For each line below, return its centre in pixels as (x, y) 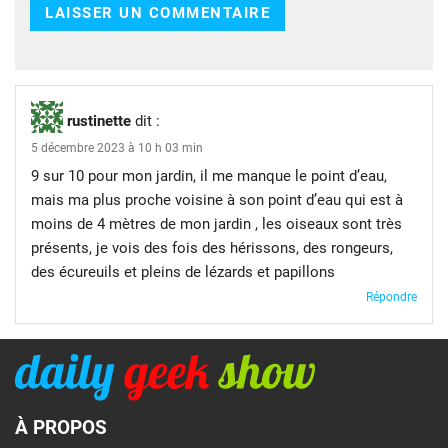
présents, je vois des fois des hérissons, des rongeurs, (212, 248)
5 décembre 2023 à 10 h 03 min (117, 148)
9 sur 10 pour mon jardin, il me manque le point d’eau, (209, 176)
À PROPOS (61, 427)
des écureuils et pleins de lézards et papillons (183, 272)
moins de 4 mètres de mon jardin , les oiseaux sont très (216, 224)
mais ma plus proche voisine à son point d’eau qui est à (217, 200)
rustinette (99, 121)
